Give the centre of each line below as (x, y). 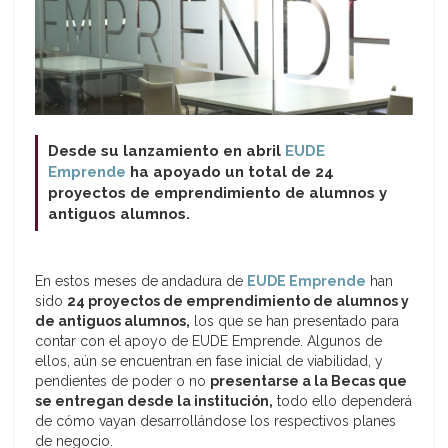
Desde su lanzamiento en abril (166, 151)
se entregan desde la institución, (154, 401)
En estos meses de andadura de (141, 281)
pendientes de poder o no (122, 381)
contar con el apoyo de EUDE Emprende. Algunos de (208, 341)
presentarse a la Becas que (308, 381)
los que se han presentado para (294, 321)
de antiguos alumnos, (112, 321)
